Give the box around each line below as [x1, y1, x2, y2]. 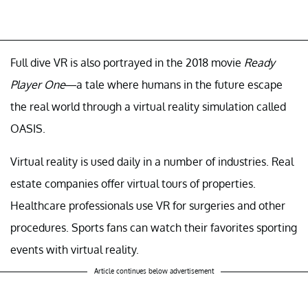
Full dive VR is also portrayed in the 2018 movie [10, 56, 244, 70]
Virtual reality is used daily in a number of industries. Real [10, 155, 294, 169]
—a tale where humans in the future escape [65, 78, 283, 92]
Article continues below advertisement [94, 267, 214, 276]
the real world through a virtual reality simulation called [10, 100, 286, 114]
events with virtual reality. [10, 243, 139, 257]
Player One [10, 78, 65, 92]
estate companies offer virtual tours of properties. [10, 177, 256, 191]
